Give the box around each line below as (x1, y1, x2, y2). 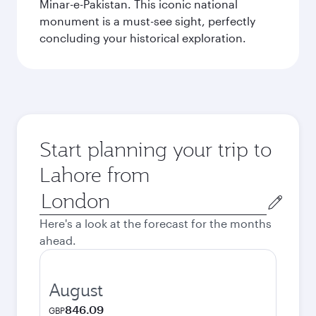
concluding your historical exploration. (39, 31, 246, 44)
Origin (39, 188, 72, 202)
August (49, 279, 103, 301)
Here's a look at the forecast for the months (39, 217, 272, 230)
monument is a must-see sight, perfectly (39, 14, 255, 28)
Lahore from (39, 162, 150, 188)
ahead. (39, 233, 76, 247)
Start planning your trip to (39, 136, 272, 162)
